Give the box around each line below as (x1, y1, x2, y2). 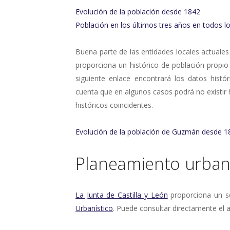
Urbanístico (75, 203, 113, 213)
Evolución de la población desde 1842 (75, 6, 200, 16)
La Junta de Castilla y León (75, 189, 168, 200)
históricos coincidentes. (75, 100, 153, 110)
